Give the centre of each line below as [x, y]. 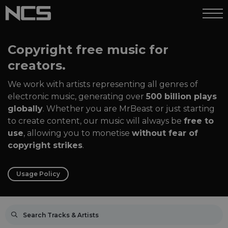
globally [25, 109]
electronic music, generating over [77, 96]
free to [199, 121]
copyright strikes [45, 145]
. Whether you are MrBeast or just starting [129, 109]
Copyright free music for [88, 50]
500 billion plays [181, 96]
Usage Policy [38, 174]
